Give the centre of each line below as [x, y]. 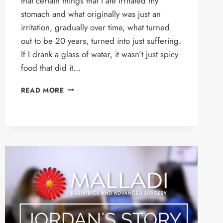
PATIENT [78, 140]
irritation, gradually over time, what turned [95, 27]
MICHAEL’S [84, 87]
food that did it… [51, 67]
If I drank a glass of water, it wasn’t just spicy [99, 54]
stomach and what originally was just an [91, 14]
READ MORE [42, 90]
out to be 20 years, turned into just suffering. [101, 41]
